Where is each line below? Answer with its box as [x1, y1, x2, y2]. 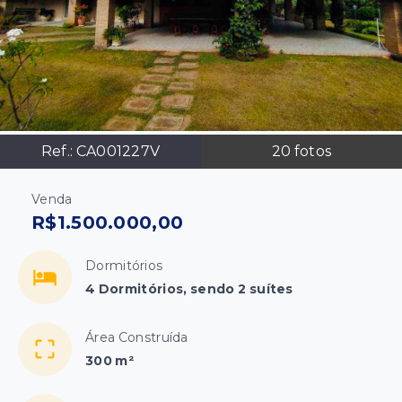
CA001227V [75, 143, 161, 160]
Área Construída [85, 329, 188, 345]
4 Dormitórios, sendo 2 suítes [85, 281, 293, 297]
